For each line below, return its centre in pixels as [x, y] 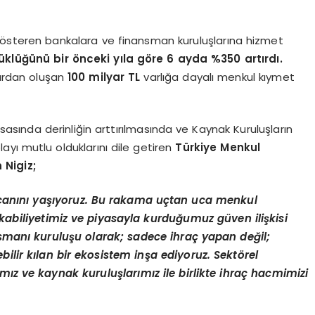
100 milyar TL [104, 77]
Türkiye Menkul [218, 147]
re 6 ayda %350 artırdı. [217, 58]
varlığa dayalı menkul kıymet [217, 77]
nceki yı [101, 58]
